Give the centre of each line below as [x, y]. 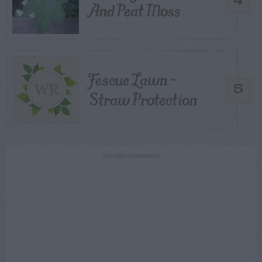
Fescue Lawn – [133, 79]
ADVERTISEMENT [131, 156]
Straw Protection [143, 99]
